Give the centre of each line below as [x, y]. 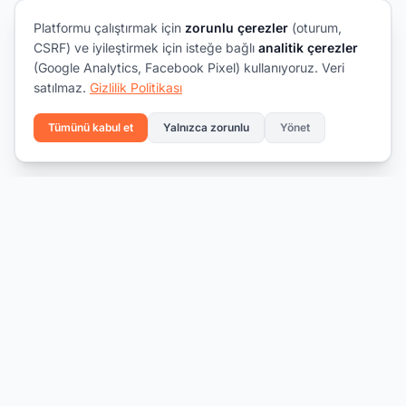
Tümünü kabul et [91, 127]
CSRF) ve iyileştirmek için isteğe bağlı [146, 48]
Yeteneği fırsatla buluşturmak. [103, 358]
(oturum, [315, 28]
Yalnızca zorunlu [206, 127]
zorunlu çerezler [237, 28]
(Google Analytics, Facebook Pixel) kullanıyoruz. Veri [189, 68]
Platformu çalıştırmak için [109, 28]
